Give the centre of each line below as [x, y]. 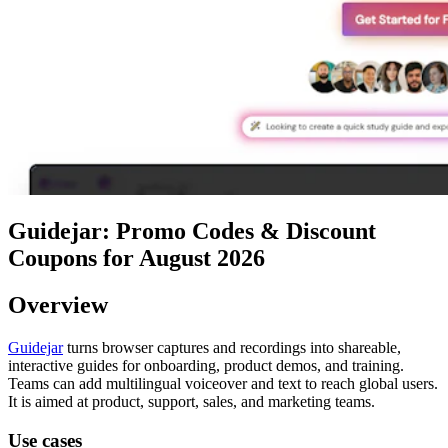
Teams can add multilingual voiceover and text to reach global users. [223, 384]
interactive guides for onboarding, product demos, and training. [206, 366]
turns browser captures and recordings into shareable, [232, 348]
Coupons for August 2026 [136, 258]
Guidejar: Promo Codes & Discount [192, 231]
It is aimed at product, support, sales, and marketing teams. [191, 402]
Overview [58, 305]
